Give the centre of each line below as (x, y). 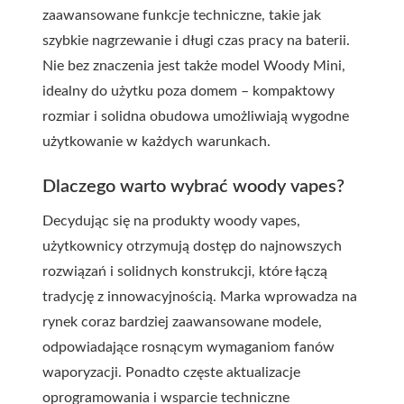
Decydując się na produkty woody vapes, (171, 221)
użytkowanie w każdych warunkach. (156, 142)
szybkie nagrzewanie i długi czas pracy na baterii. (196, 41)
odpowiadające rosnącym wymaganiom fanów (188, 347)
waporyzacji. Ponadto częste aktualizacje (171, 372)
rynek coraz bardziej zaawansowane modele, (182, 322)
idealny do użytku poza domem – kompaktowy (188, 91)
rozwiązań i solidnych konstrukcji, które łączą (185, 271)
